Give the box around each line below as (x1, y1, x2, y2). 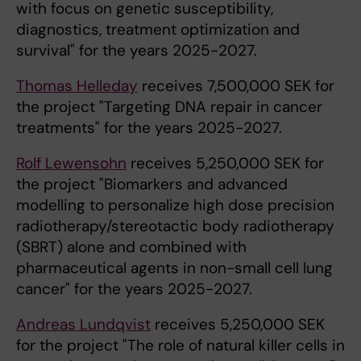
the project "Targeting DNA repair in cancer (16, 97, 322, 118)
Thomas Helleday (16, 76, 138, 97)
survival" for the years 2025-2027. (16, 40, 257, 61)
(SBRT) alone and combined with (16, 237, 247, 258)
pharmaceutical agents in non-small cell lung (16, 258, 333, 279)
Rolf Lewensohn (16, 153, 127, 174)
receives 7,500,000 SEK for (138, 76, 334, 97)
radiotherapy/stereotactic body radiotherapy (16, 216, 334, 237)
